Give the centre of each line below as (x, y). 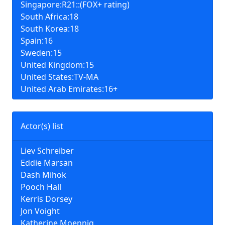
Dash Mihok (43, 175)
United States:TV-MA (60, 77)
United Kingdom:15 (57, 65)
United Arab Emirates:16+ (69, 89)
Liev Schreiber (47, 151)
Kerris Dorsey (46, 199)
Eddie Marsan (47, 163)
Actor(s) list (42, 126)
